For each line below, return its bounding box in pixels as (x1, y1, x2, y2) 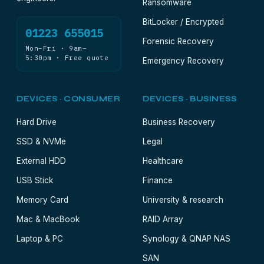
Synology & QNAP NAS (143, 234, 230, 243)
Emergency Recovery (143, 56, 224, 65)
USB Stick (16, 176, 53, 185)
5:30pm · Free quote (25, 54, 109, 62)
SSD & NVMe (16, 137, 66, 146)
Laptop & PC (16, 234, 63, 243)
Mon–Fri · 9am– (25, 44, 87, 52)
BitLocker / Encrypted (143, 17, 224, 27)
